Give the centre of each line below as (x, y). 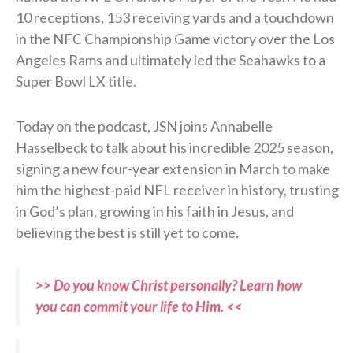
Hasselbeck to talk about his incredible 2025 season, (175, 148)
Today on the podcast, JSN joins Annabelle (144, 126)
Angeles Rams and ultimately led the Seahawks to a (171, 60)
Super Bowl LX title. (76, 82)
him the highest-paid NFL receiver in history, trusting (177, 190)
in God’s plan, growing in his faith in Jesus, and (155, 212)
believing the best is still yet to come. (127, 233)
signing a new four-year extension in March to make (173, 169)
